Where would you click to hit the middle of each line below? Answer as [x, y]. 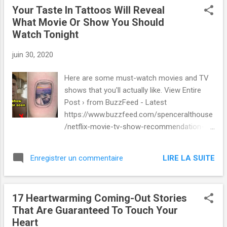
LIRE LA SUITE [189, 158]
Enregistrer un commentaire [77, 158]
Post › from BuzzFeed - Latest [116, 103]
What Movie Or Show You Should [88, 22]
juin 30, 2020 [33, 54]
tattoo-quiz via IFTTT [100, 139]
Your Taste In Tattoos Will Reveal [88, 10]
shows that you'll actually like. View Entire [133, 90]
